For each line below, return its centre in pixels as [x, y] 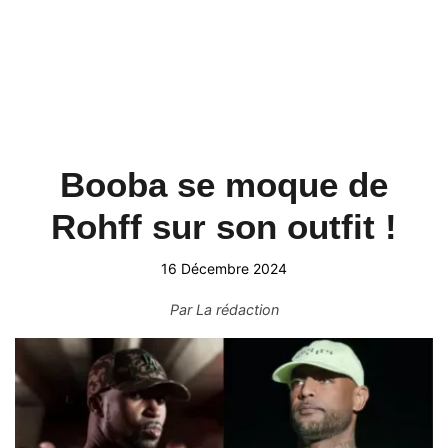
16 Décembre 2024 [224, 268]
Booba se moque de [224, 184]
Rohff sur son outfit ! [224, 226]
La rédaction [237, 309]
